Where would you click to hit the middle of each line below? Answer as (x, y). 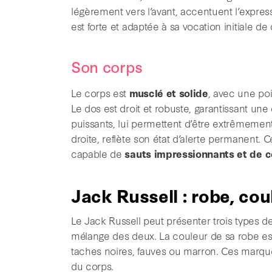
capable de (98, 153)
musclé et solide (168, 92)
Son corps (107, 66)
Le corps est (100, 92)
